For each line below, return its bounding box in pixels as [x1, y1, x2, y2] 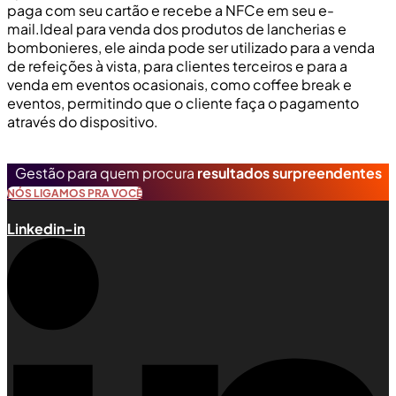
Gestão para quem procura [14, 163, 197, 182]
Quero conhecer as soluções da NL [7, 144, 240, 164]
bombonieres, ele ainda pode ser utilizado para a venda [7, 37, 375, 57]
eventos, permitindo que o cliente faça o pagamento [7, 93, 359, 112]
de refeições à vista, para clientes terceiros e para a [7, 56, 347, 75]
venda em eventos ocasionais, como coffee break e [7, 74, 352, 94]
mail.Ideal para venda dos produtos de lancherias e [7, 19, 346, 38]
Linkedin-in [7, 218, 85, 238]
